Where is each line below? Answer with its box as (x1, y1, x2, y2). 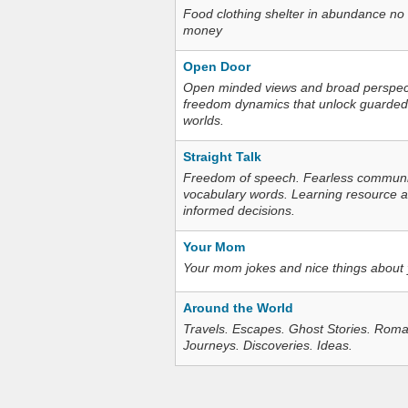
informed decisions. (183, 203, 295, 218)
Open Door (183, 59, 250, 74)
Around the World (183, 301, 293, 315)
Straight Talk (183, 149, 261, 164)
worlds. (183, 113, 224, 127)
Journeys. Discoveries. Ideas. (183, 338, 352, 352)
